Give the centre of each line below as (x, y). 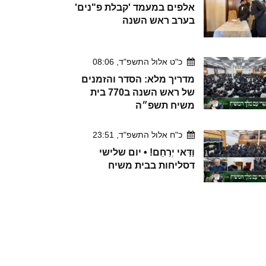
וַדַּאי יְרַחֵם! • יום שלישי (147, 153)
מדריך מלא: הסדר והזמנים (138, 80)
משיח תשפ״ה (165, 106)
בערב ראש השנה (159, 21)
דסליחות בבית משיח (151, 166)
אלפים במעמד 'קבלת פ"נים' (135, 8)
